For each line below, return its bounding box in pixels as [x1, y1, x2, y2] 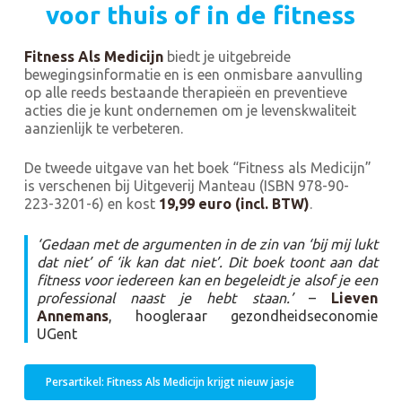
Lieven [331, 289, 379, 306]
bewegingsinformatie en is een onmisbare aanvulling [23, 66, 363, 83]
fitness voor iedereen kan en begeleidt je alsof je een [36, 271, 379, 288]
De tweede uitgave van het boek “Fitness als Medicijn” [23, 159, 371, 176]
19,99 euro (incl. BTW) [158, 195, 310, 212]
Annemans [36, 307, 109, 324]
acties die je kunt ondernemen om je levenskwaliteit [23, 101, 356, 118]
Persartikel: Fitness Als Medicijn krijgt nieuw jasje [45, 373, 294, 389]
